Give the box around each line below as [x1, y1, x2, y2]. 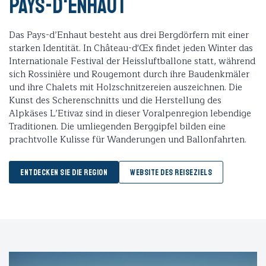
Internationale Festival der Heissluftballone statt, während [9, 54, 255, 69]
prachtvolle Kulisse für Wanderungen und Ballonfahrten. [9, 132, 246, 148]
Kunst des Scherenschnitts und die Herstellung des [9, 93, 221, 109]
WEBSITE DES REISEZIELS [130, 167, 212, 178]
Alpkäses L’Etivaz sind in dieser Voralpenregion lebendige [9, 106, 251, 122]
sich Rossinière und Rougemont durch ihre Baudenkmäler [9, 67, 249, 83]
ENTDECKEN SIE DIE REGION [20, 167, 107, 178]
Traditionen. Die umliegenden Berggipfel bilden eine [9, 119, 226, 135]
